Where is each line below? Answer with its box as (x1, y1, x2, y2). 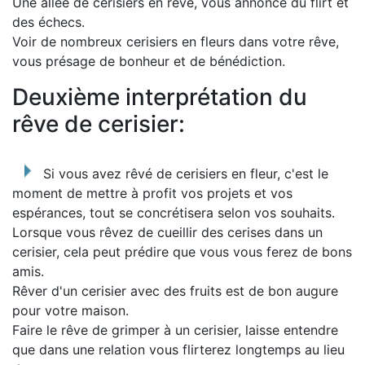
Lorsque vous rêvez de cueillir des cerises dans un (12, 224, 323, 240)
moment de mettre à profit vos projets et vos (12, 185, 292, 201)
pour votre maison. (12, 302, 129, 319)
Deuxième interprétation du (12, 83, 307, 111)
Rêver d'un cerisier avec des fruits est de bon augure (12, 283, 338, 299)
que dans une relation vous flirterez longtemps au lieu (12, 341, 345, 358)
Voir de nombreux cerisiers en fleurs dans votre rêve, (12, 33, 339, 50)
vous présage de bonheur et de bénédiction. (12, 53, 285, 69)
